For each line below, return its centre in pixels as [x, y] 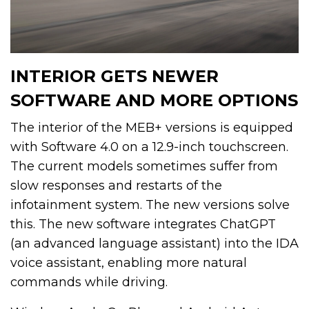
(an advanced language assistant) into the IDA [154, 243]
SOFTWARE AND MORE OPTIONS [154, 100]
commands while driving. [89, 282]
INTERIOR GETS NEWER [114, 76]
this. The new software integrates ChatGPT [143, 224]
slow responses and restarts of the [116, 185]
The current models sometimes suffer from [144, 166]
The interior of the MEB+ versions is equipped [152, 127]
